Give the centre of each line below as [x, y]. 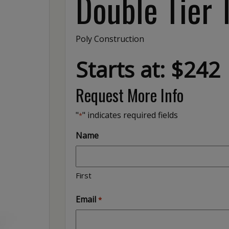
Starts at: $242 [148, 69]
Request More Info [130, 95]
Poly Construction [110, 39]
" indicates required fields [130, 115]
